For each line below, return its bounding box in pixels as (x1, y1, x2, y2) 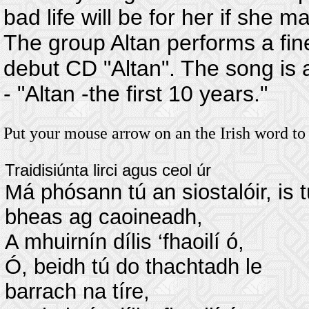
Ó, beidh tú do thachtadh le (5, 255, 262, 279)
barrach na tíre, (5, 279, 150, 303)
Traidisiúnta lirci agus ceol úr (5, 161, 211, 179)
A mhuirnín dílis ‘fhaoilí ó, (5, 230, 244, 254)
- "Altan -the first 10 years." (3, 81, 268, 106)
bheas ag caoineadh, (5, 205, 203, 229)
